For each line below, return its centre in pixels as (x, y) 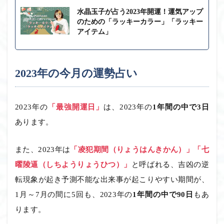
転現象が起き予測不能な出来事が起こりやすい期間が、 (112, 179)
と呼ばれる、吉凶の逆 (170, 164)
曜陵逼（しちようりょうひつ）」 (73, 164)
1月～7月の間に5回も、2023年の (74, 194)
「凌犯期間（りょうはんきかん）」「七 (140, 149)
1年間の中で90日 (163, 194)
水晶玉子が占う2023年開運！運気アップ (140, 11)
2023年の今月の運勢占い (76, 73)
